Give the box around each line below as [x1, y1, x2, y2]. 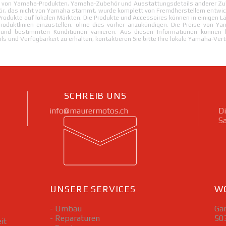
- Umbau [50, 203, 82, 213]
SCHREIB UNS [64, 90, 127, 101]
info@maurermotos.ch [49, 105, 128, 116]
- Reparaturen [50, 213, 100, 223]
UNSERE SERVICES [50, 183, 136, 194]
